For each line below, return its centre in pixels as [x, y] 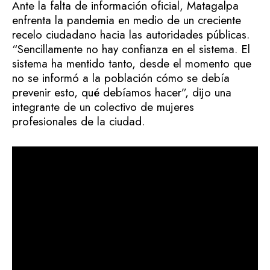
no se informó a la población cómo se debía [121, 78]
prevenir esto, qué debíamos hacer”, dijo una [122, 93]
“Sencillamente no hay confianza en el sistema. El [131, 49]
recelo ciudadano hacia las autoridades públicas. [131, 35]
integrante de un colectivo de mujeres [103, 107]
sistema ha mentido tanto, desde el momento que [132, 64]
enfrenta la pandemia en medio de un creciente [127, 20]
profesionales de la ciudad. [78, 121]
